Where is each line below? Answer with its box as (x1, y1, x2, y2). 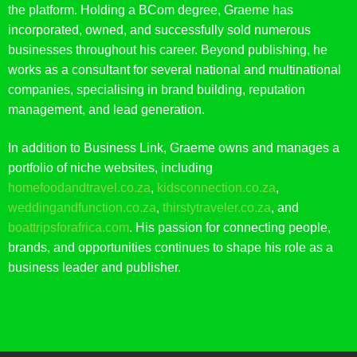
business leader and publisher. (8, 261, 181, 275)
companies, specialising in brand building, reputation (8, 83, 305, 97)
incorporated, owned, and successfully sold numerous (8, 23, 311, 37)
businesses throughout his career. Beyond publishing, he (8, 43, 328, 57)
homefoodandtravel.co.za (8, 181, 151, 195)
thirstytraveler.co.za (163, 201, 271, 215)
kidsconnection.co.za (157, 181, 276, 195)
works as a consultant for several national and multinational (8, 63, 341, 77)
